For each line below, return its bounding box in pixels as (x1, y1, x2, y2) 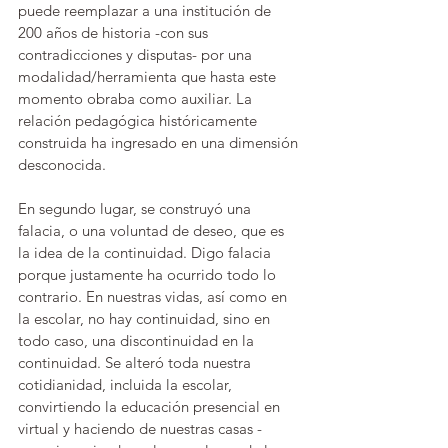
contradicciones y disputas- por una (18, 45, 256, 64)
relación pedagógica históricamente (18, 111, 261, 130)
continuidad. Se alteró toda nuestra (18, 353, 255, 372)
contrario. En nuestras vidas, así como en (18, 287, 291, 306)
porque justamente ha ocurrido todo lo (18, 265, 280, 284)
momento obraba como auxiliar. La (18, 89, 256, 108)
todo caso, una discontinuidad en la (18, 331, 258, 350)
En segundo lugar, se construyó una (18, 199, 255, 218)
